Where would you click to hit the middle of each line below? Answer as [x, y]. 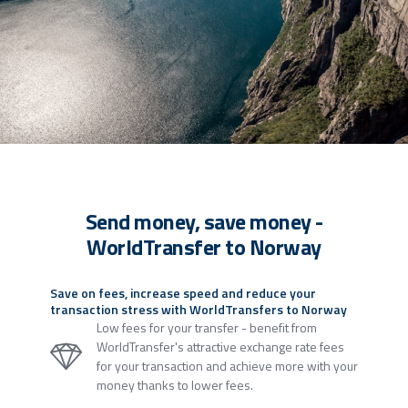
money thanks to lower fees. [175, 385]
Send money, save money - [204, 222]
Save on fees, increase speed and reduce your [183, 293]
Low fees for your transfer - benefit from [207, 328]
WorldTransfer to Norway [204, 247]
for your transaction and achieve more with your [228, 366]
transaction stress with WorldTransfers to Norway [198, 310]
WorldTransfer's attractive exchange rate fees [221, 347]
